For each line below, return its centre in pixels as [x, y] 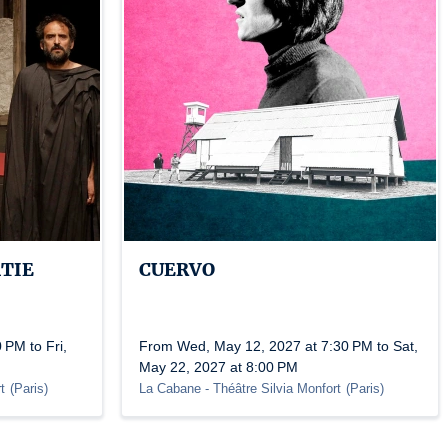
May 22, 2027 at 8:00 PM [218, 367]
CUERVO [177, 269]
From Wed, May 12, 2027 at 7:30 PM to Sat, [278, 346]
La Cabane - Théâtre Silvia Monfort [240, 388]
